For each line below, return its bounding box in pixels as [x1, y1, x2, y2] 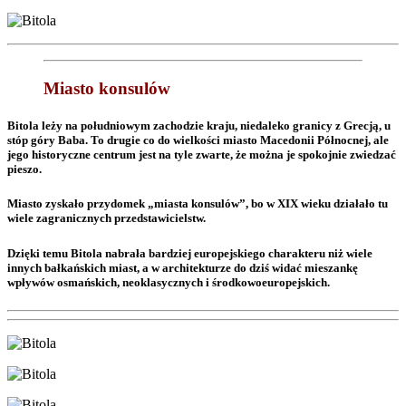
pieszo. [7, 162, 42, 177]
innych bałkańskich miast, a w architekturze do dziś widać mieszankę [7, 260, 358, 275]
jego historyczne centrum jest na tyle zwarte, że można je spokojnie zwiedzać [7, 148, 396, 162]
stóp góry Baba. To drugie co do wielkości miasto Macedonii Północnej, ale [7, 133, 389, 148]
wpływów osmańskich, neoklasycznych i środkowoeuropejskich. [7, 275, 330, 289]
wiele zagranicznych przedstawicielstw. [7, 211, 206, 226]
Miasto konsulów [43, 79, 170, 99]
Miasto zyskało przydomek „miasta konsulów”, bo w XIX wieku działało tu [7, 197, 388, 211]
